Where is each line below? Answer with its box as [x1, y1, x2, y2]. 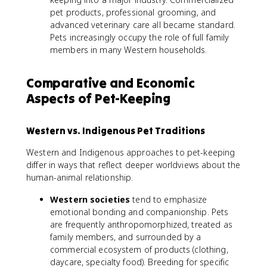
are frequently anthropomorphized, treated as [50, 219, 232, 230]
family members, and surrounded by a [50, 231, 201, 243]
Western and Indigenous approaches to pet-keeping [26, 147, 235, 158]
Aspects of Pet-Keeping [26, 90, 170, 107]
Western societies [50, 194, 131, 205]
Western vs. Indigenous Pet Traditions [26, 125, 205, 136]
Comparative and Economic [26, 74, 195, 91]
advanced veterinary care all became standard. [50, 19, 235, 30]
